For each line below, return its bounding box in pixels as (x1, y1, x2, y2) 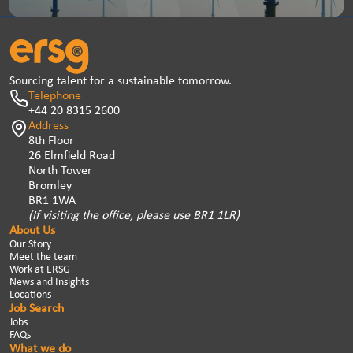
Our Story (9, 238, 51, 251)
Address (28, 119, 69, 132)
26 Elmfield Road (28, 149, 115, 162)
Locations (9, 288, 51, 301)
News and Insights (9, 276, 89, 288)
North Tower (28, 164, 92, 177)
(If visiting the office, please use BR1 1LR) (28, 209, 240, 222)
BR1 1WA (28, 194, 76, 207)
